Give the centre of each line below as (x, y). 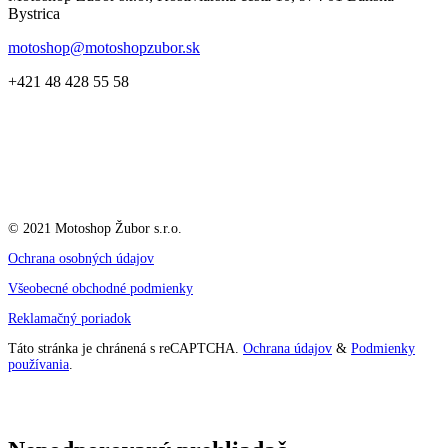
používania (38, 364)
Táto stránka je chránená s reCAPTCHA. (125, 348)
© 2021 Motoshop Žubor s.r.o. (95, 228)
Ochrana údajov (287, 348)
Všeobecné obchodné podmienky (100, 288)
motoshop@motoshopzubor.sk (104, 47)
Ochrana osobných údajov (81, 258)
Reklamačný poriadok (69, 318)
